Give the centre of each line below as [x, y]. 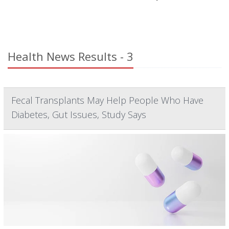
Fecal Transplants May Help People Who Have [107, 100]
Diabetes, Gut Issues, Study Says [79, 114]
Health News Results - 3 [71, 56]
